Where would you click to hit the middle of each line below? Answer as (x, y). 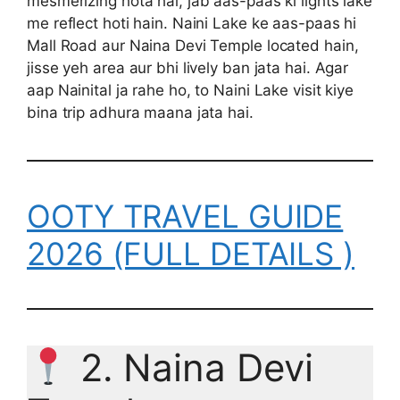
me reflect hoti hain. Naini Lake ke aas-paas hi (192, 23)
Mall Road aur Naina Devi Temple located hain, (193, 45)
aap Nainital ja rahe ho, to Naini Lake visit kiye (191, 90)
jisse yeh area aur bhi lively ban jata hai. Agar (188, 67)
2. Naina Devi (191, 367)
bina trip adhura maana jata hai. (140, 112)
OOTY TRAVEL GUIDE (185, 216)
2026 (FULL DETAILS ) (191, 253)
